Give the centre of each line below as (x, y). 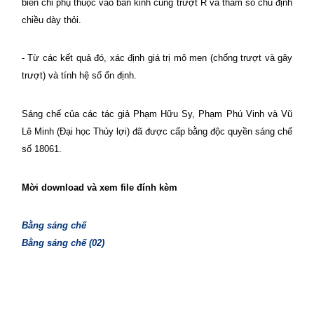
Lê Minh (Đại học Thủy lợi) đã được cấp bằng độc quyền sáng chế (157, 131)
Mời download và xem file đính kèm (100, 187)
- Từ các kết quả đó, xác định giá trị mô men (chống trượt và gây (157, 58)
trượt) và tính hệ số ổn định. (81, 76)
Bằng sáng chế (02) (63, 243)
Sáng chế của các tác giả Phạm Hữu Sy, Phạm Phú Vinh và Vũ (157, 114)
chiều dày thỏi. (52, 20)
